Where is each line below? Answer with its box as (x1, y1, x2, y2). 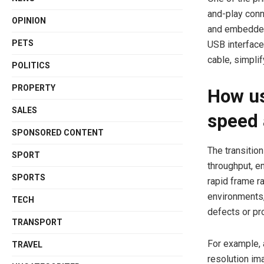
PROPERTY (12, 83, 56, 93)
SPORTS (12, 173, 46, 182)
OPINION (12, 16, 47, 25)
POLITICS (12, 61, 51, 70)
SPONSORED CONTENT (12, 128, 104, 137)
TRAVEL (12, 240, 43, 249)
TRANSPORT (12, 217, 63, 227)
